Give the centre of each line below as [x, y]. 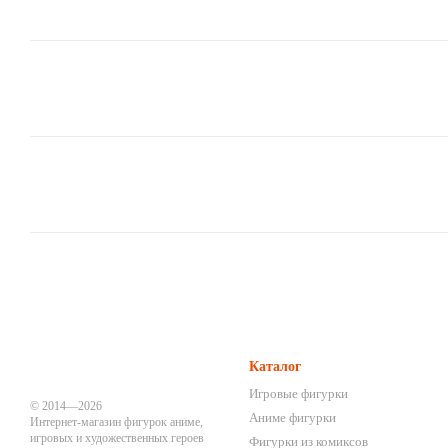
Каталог [275, 366]
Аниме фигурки [292, 417]
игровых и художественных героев [117, 438]
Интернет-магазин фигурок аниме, [116, 422]
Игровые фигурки [298, 393]
